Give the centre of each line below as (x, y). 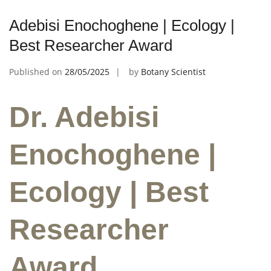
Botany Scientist (173, 71)
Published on (37, 71)
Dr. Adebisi (84, 117)
